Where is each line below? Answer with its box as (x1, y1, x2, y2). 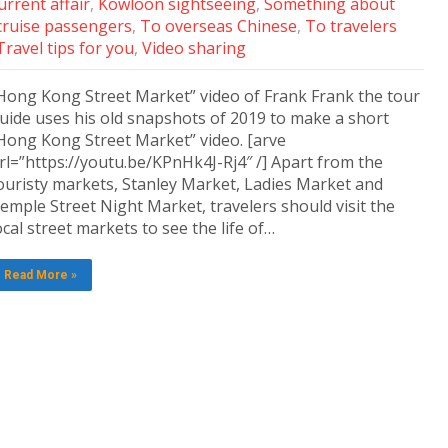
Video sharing (142, 37, 246, 59)
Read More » (4, 268, 77, 282)
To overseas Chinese (140, 15, 297, 37)
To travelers (305, 15, 397, 37)
